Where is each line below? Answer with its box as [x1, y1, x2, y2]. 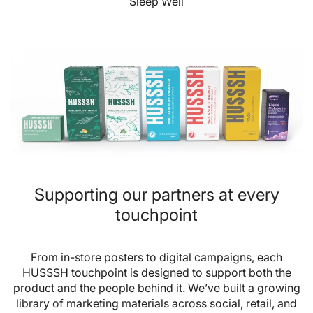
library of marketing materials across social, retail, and [16, 296, 297, 310]
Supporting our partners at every [34, 184, 279, 205]
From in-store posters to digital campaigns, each [31, 249, 282, 264]
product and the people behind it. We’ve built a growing [13, 280, 300, 295]
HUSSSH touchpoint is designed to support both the [22, 265, 291, 279]
